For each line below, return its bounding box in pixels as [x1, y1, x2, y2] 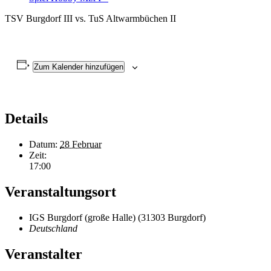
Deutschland [29, 223, 77, 233]
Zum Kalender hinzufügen [33, 62, 123, 72]
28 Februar [60, 139, 102, 150]
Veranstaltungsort [5, 183, 116, 200]
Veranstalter [5, 246, 82, 262]
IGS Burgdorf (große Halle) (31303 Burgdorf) [29, 212, 206, 223]
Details [5, 111, 48, 127]
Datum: [29, 139, 57, 150]
